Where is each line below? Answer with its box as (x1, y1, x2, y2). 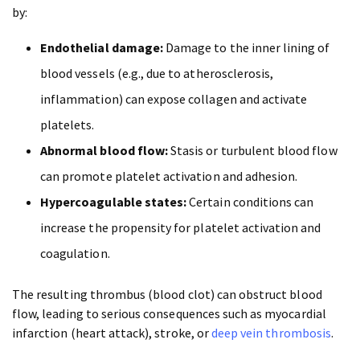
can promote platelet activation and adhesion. (40, 168, 298, 185)
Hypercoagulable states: (40, 194, 187, 211)
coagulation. (40, 245, 110, 262)
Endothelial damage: (40, 39, 163, 56)
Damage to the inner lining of (162, 39, 330, 56)
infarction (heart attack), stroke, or (12, 325, 211, 342)
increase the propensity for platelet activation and (40, 219, 321, 236)
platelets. (40, 117, 95, 133)
